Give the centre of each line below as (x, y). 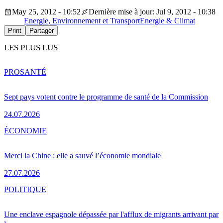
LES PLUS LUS (31, 48)
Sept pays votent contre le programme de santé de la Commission (106, 97)
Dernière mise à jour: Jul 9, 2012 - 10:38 (152, 12)
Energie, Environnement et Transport (82, 21)
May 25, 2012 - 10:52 (46, 12)
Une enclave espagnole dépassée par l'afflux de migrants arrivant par (111, 214)
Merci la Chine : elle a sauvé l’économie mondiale (82, 155)
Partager (42, 31)
